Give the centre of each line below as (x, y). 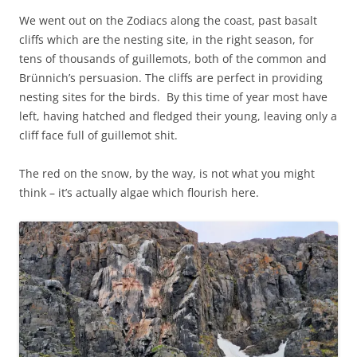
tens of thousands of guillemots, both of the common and (173, 59)
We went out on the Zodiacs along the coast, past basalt (168, 21)
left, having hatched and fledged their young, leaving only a (178, 116)
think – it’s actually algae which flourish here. (139, 193)
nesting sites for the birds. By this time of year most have (173, 97)
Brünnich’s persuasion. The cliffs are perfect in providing (171, 78)
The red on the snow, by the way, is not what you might (167, 174)
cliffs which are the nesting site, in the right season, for (167, 40)
